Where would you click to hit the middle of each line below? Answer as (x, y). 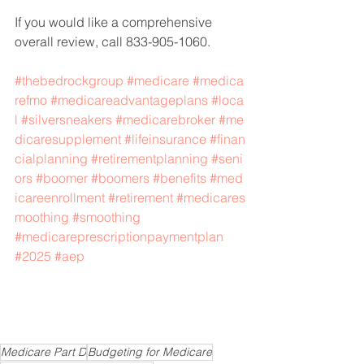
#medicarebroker (165, 119)
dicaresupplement (68, 139)
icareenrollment (60, 197)
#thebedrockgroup (69, 80)
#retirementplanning (149, 158)
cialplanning (51, 158)
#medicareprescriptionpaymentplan (119, 236)
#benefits (180, 178)
